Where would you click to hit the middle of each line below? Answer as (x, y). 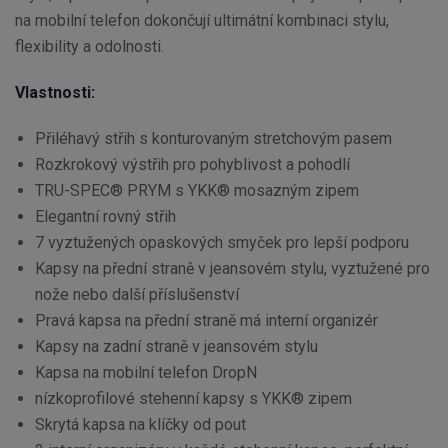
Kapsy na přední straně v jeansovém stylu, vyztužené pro (232, 268)
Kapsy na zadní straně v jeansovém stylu (176, 346)
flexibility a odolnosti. (89, 46)
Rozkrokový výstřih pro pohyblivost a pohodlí (192, 164)
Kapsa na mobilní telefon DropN (146, 372)
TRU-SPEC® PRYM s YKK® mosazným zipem (197, 190)
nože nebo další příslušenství (137, 294)
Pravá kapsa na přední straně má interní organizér (206, 320)
